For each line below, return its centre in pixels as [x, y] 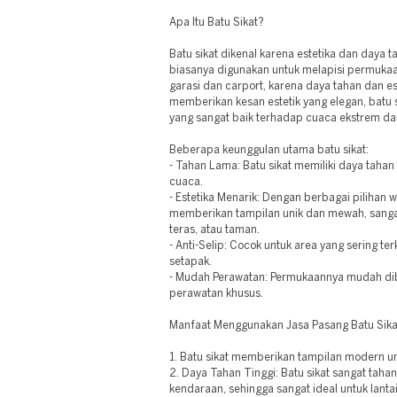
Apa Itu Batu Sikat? [217, 23]
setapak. [191, 262]
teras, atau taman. [214, 230]
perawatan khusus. [216, 294]
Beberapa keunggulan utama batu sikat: [269, 150]
